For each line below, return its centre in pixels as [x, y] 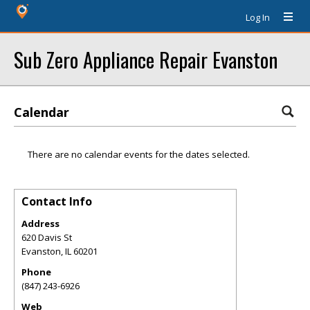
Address [40, 224]
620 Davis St [47, 237]
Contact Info [57, 201]
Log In [258, 17]
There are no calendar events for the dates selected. [139, 154]
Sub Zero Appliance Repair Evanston [146, 59]
